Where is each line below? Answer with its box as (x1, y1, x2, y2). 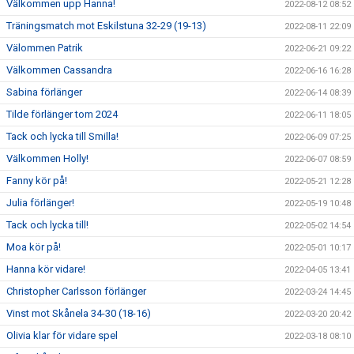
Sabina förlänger (6, 85, 82, 98)
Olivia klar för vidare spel (6, 329, 118, 341)
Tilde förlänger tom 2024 (6, 107, 118, 120)
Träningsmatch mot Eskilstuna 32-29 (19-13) (6, 19, 206, 32)
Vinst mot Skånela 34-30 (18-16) (6, 307, 151, 319)
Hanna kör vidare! (6, 262, 85, 275)
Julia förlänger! (6, 196, 74, 209)
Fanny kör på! (6, 174, 67, 186)
